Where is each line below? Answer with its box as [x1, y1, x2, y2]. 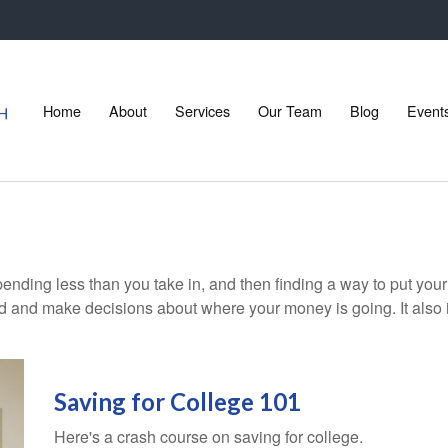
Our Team [257, 99, 322, 121]
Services [174, 99, 230, 121]
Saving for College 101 [54, 387, 301, 416]
